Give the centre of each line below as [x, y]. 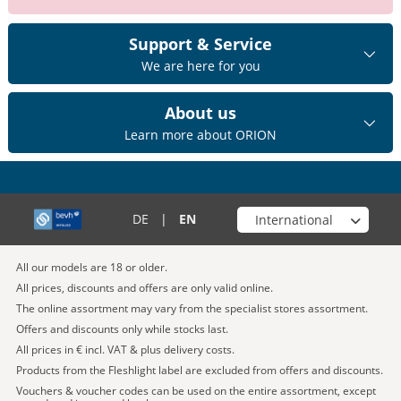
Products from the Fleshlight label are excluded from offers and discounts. [200, 371]
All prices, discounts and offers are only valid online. [145, 288]
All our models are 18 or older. [92, 268]
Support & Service [200, 44]
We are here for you [200, 66]
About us [200, 113]
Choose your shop [290, 215]
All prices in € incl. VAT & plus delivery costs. [125, 350]
